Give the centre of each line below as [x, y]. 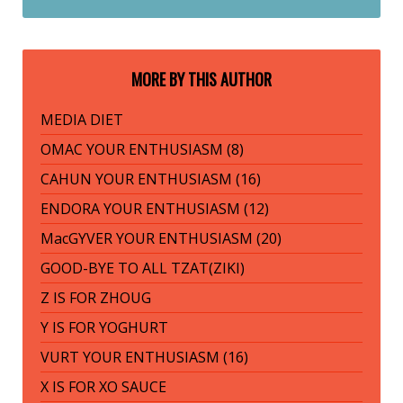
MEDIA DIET [82, 119]
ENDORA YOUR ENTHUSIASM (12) [155, 208]
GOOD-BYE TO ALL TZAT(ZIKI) [143, 268]
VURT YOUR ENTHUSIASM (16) [144, 357]
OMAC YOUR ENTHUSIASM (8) [142, 149]
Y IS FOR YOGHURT [104, 327]
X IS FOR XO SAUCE [103, 386]
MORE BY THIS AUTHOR [201, 79]
